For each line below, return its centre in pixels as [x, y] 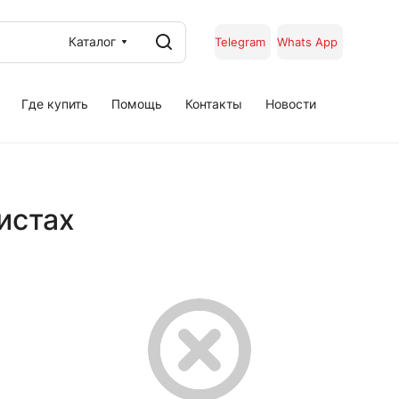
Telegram [240, 42]
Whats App [307, 42]
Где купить [55, 103]
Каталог [92, 41]
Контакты [214, 103]
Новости [291, 103]
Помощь [137, 103]
